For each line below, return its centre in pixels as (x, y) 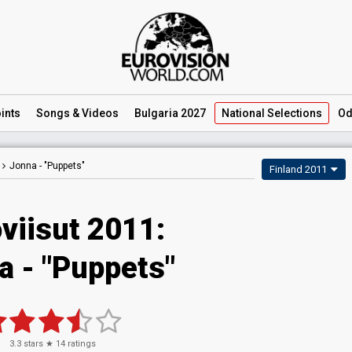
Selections (293, 113)
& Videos (94, 113)
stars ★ (38, 344)
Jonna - (27, 166)
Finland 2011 (298, 169)
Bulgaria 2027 (170, 113)
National (243, 113)
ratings (81, 344)
